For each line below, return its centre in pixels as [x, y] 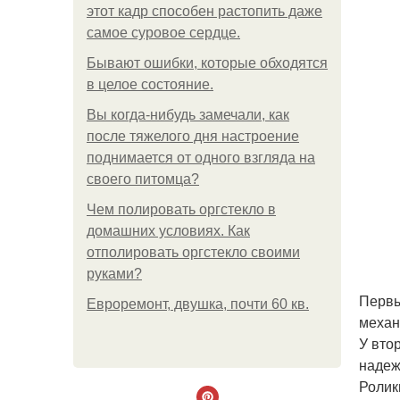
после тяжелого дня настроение [193, 136]
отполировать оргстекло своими [193, 252]
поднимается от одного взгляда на [201, 158]
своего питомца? [143, 179]
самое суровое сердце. [163, 33]
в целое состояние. [150, 84]
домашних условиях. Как [168, 231]
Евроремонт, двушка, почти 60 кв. [198, 304]
